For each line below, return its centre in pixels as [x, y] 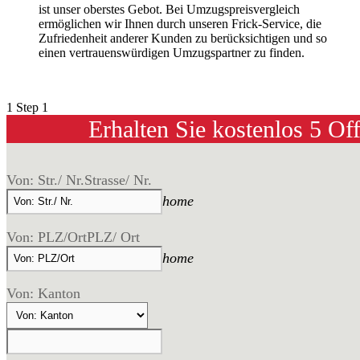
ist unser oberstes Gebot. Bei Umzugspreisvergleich [169, 10]
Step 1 [32, 108]
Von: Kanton [43, 294]
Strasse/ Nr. [118, 180]
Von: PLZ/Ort [47, 237]
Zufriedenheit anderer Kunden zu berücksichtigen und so [183, 39]
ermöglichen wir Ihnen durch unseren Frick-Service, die [180, 24]
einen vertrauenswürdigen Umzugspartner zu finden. [172, 53]
